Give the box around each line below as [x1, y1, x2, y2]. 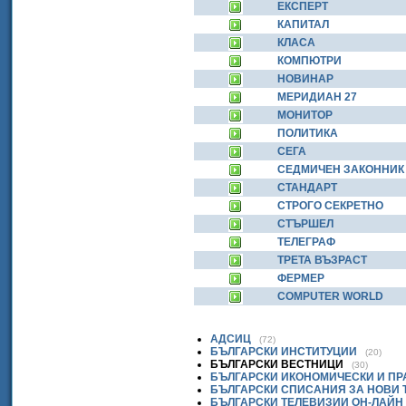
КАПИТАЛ [277, 18, 329, 31]
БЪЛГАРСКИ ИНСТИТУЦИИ [210, 345, 360, 358]
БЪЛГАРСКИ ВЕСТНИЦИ [210, 358, 346, 371]
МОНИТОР [277, 109, 333, 121]
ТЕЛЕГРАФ [277, 236, 335, 248]
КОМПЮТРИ [277, 54, 342, 67]
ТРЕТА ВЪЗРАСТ [277, 254, 367, 266]
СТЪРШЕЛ [277, 217, 333, 230]
